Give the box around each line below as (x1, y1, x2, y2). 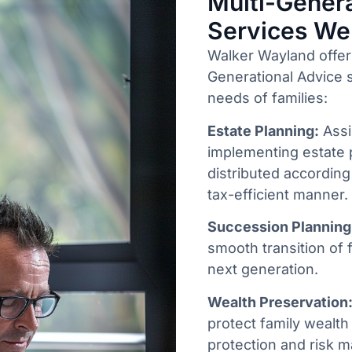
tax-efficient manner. (207, 185, 348, 203)
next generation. (207, 261, 318, 278)
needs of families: (207, 90, 328, 107)
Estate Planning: (207, 122, 319, 139)
